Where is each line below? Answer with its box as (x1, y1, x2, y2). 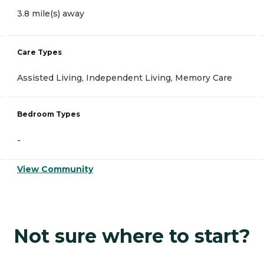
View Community (17, 164, 93, 175)
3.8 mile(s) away (17, 8, 84, 19)
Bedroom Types (17, 110, 80, 119)
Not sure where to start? (14, 225, 250, 248)
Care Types (17, 48, 62, 57)
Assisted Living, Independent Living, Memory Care (17, 72, 232, 84)
